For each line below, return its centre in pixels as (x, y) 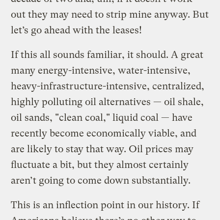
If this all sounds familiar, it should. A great (107, 55)
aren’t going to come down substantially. (101, 180)
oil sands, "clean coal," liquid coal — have (102, 117)
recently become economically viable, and (104, 133)
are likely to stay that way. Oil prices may (102, 149)
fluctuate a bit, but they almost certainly (100, 165)
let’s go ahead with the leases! (77, 30)
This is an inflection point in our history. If (105, 205)
